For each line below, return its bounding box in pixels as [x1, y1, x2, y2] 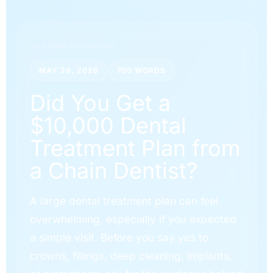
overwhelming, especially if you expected [30, 212, 236, 225]
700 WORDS [116, 65, 166, 75]
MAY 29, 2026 [39, 65, 99, 75]
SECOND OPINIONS [30, 40, 115, 51]
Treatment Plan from [30, 134, 241, 161]
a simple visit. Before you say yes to [30, 230, 208, 244]
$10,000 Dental [30, 112, 186, 139]
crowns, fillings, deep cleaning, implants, [30, 249, 232, 262]
